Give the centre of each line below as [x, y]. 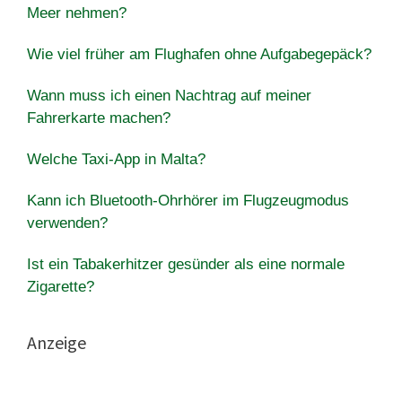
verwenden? [67, 223]
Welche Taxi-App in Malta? [116, 159]
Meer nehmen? [77, 13]
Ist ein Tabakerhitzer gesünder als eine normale [186, 264]
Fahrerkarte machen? [99, 118]
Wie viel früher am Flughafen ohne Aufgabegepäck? [199, 54]
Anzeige [57, 342]
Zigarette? [61, 286]
